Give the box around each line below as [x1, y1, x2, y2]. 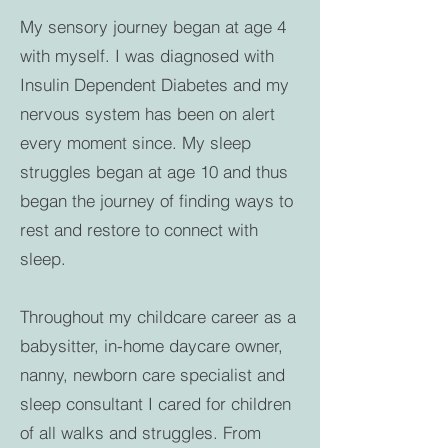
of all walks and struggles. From [20, 422, 261, 443]
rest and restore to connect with [20, 219, 258, 240]
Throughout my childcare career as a [20, 306, 296, 327]
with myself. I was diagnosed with [20, 45, 274, 66]
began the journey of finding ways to [20, 190, 293, 211]
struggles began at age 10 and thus [20, 161, 288, 182]
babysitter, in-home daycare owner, [20, 335, 283, 356]
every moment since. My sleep [20, 132, 251, 153]
